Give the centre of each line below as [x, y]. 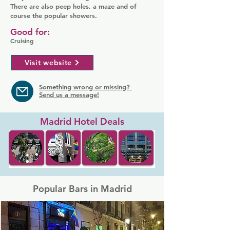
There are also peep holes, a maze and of [73, 6]
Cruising [22, 41]
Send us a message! [69, 94]
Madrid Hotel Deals [82, 121]
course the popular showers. [54, 15]
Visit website [48, 63]
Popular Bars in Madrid [82, 189]
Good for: [30, 32]
